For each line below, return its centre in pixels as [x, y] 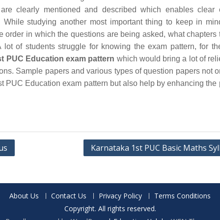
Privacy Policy [120, 196]
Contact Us [69, 196]
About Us [24, 196]
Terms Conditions [182, 196]
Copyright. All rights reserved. [110, 208]
